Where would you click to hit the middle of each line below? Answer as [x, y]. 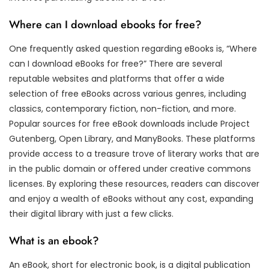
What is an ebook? [54, 240]
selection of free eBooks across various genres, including [128, 93]
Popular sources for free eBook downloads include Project [129, 123]
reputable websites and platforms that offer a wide [117, 78]
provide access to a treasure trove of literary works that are [134, 153]
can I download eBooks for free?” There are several [116, 63]
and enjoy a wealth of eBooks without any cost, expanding [131, 198]
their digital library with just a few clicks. [91, 213]
